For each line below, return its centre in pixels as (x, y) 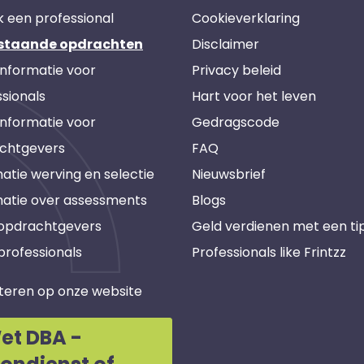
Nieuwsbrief (229, 174)
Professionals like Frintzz (269, 252)
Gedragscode (236, 122)
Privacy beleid (236, 70)
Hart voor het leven (254, 96)
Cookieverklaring (246, 18)
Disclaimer (225, 44)
